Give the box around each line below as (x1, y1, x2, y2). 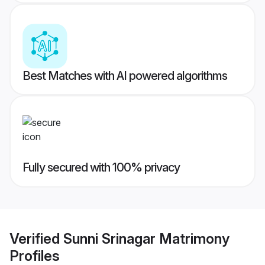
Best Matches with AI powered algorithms (22, 69, 227, 83)
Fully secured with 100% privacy (22, 160, 180, 175)
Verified (9, 230, 63, 247)
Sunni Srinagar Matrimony (63, 230, 230, 247)
